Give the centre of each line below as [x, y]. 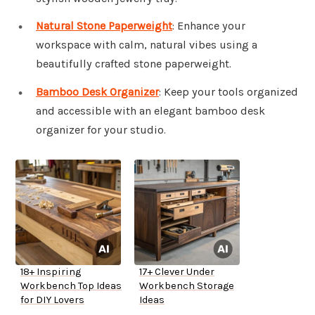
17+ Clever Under [177, 272]
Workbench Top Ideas [71, 286]
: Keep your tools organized [229, 92]
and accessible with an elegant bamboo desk [150, 111]
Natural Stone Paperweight [104, 26]
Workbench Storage [187, 286]
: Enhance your [209, 26]
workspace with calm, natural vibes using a [147, 45]
